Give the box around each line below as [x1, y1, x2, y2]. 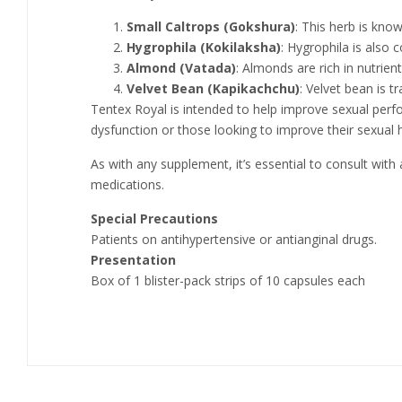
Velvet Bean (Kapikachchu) [127, 80, 300, 98]
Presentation [91, 251, 176, 269]
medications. [91, 176, 164, 194]
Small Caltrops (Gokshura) [127, 18, 295, 36]
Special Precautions [91, 210, 218, 228]
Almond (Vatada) [127, 59, 236, 77]
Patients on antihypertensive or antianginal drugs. [91, 231, 377, 249]
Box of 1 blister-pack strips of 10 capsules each [91, 272, 365, 290]
